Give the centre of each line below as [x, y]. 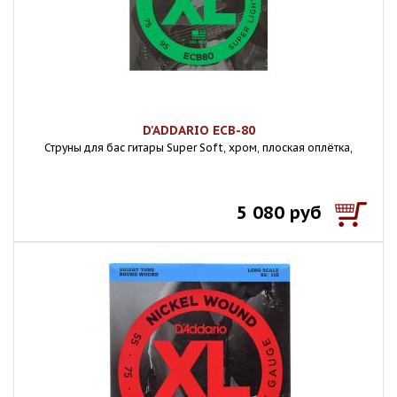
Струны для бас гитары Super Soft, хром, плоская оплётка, [198, 148]
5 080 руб [279, 213]
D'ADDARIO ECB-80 [198, 130]
